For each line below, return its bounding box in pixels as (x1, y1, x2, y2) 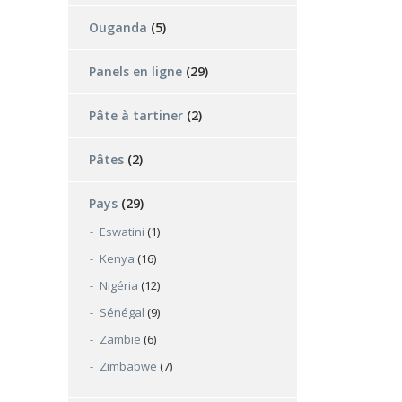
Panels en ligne (89, 63, 182, 80)
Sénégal (100, 304, 144, 320)
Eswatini (100, 223, 144, 240)
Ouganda (89, 19, 147, 36)
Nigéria (100, 277, 138, 293)
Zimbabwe (100, 358, 157, 374)
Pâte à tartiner (89, 107, 183, 124)
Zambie (100, 331, 141, 347)
